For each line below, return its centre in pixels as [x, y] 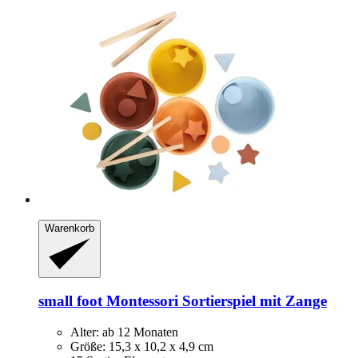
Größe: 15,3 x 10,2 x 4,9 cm [142, 347]
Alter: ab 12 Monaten [124, 332]
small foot [70, 301]
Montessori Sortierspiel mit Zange [215, 301]
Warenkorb [70, 229]
